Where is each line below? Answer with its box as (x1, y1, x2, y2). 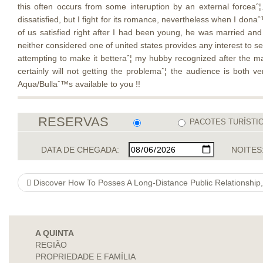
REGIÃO (35, 240, 67, 249)
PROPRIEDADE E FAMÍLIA (35, 252, 136, 261)
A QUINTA (35, 228, 74, 238)
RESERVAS (38, 114, 109, 129)
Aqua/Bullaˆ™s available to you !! (18, 79, 140, 89)
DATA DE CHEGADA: (41, 144, 120, 154)
